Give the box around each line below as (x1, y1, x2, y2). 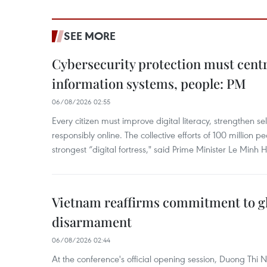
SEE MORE (64, 29, 116, 43)
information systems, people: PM (52, 74, 246, 92)
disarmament (52, 213, 132, 231)
